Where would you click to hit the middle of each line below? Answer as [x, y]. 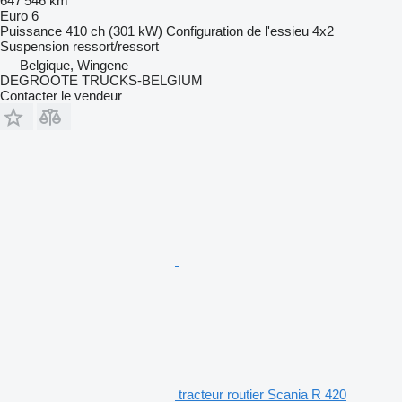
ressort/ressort [116, 46]
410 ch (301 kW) [114, 31]
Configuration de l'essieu [237, 31]
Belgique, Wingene [74, 65]
